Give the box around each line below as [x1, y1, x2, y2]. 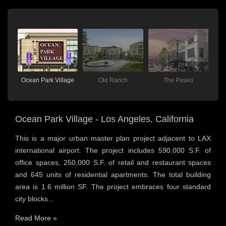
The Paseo [163, 77, 193, 84]
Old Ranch [98, 77, 128, 84]
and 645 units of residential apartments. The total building [15, 171, 211, 179]
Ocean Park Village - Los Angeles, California [15, 114, 194, 125]
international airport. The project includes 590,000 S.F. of [15, 146, 211, 155]
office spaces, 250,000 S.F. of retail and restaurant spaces [15, 158, 211, 167]
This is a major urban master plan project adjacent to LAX [15, 134, 211, 143]
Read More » [15, 214, 57, 222]
